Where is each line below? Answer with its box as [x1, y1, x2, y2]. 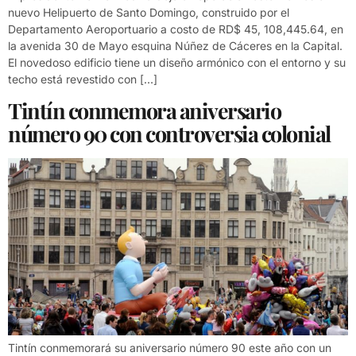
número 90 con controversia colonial [8, 118, 331, 148]
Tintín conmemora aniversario [8, 95, 281, 125]
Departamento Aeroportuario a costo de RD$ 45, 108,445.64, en [8, 22, 343, 37]
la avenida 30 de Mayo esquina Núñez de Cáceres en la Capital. [8, 39, 342, 53]
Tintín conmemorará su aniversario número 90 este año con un [8, 341, 331, 354]
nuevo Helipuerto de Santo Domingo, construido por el [8, 6, 289, 20]
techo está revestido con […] [8, 72, 157, 87]
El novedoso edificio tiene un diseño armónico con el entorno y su [8, 56, 346, 70]
